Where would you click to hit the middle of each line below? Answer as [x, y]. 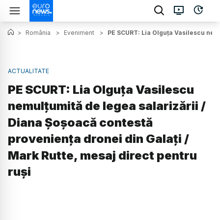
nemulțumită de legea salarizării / [107, 106]
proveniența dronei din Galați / [98, 139]
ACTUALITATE [28, 71]
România [38, 33]
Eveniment [79, 33]
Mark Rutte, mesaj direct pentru [102, 156]
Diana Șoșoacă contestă [80, 123]
